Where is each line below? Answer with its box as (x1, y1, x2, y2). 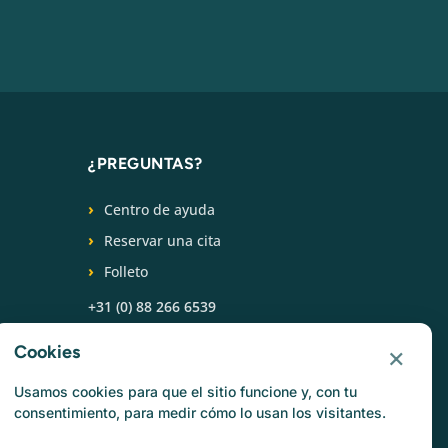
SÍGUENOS (88, 339, 174, 359)
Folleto (104, 261, 148, 281)
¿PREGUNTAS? (88, 153, 203, 173)
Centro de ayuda (104, 199, 215, 219)
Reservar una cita (104, 230, 221, 250)
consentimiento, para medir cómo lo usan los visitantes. (14, 404, 386, 421)
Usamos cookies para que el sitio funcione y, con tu (14, 383, 357, 400)
